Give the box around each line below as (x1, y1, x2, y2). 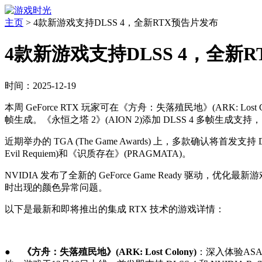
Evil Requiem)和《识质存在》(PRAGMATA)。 (5, 148, 191, 158)
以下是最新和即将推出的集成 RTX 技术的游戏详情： (5, 204, 225, 214)
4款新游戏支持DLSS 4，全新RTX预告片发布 (33, 18, 218, 27)
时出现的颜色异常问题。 (5, 182, 108, 192)
